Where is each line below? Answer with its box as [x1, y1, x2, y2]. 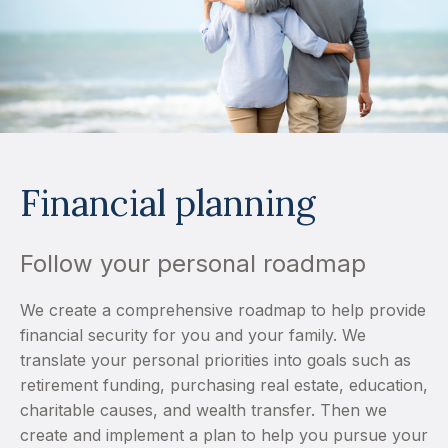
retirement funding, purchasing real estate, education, [20, 374, 428, 395]
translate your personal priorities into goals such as [20, 349, 411, 370]
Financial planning [20, 179, 316, 226]
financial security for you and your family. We [20, 324, 366, 345]
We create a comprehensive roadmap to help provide [20, 299, 426, 320]
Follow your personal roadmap [20, 248, 366, 278]
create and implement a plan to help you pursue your [20, 424, 428, 445]
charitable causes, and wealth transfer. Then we [20, 399, 387, 420]
